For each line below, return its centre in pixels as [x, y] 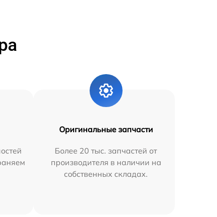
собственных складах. [106, 174]
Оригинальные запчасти [106, 129]
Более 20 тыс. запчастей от [106, 150]
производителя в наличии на [106, 162]
